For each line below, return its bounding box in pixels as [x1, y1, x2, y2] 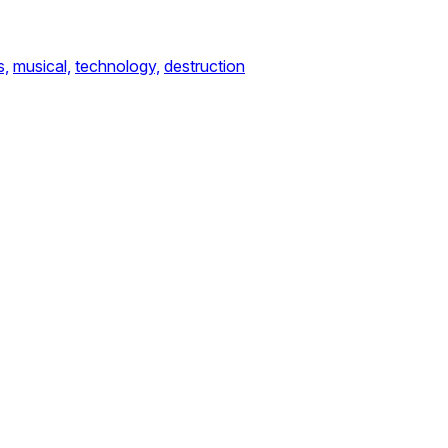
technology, [75, 56, 160, 76]
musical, [13, 56, 71, 76]
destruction [164, 56, 245, 76]
